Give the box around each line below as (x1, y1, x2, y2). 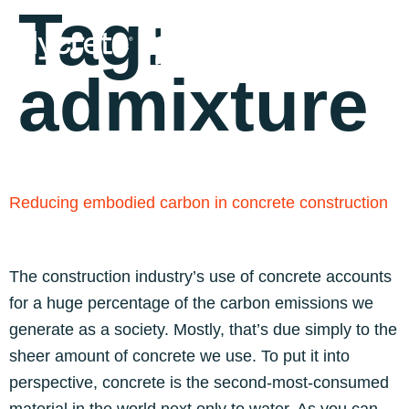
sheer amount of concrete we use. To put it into (9, 347, 350, 365)
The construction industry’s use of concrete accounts (9, 267, 392, 286)
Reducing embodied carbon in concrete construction (9, 194, 388, 212)
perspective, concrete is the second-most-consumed (9, 373, 389, 392)
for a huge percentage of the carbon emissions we (9, 294, 373, 312)
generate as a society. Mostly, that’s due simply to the (9, 320, 397, 339)
